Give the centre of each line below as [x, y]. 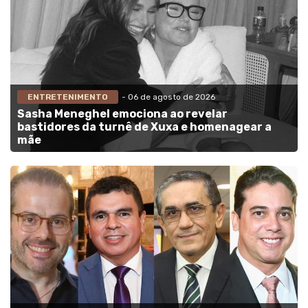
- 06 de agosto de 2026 [168, 97]
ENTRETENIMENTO [68, 97]
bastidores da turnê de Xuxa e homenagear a [144, 126]
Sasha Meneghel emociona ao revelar [122, 113]
